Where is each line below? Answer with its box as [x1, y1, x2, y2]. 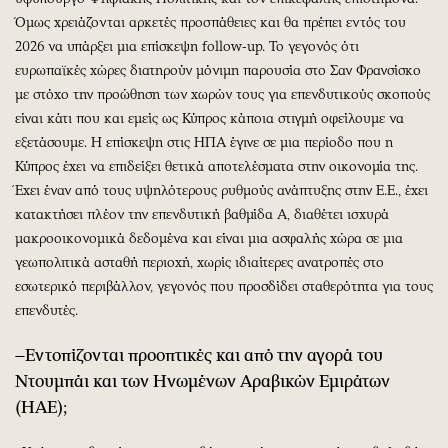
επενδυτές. [15, 301, 78, 319]
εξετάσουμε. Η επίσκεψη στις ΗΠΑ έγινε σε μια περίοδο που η [15, 133, 393, 151]
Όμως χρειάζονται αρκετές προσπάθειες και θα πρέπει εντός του [15, 13, 406, 31]
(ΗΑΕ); [15, 396, 67, 417]
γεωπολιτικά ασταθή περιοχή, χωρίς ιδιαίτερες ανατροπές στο [15, 253, 384, 271]
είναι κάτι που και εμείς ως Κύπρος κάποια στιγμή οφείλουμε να [15, 109, 404, 127]
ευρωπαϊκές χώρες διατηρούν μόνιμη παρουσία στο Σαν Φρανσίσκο [15, 61, 421, 79]
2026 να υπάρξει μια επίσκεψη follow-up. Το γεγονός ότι [15, 37, 359, 55]
